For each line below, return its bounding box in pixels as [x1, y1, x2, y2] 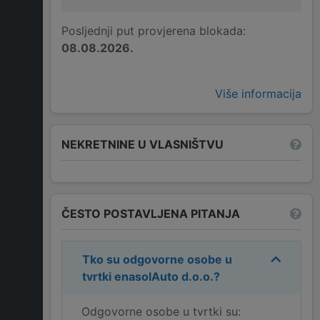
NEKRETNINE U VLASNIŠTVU [61, 136, 224, 151]
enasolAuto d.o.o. [114, 269, 214, 284]
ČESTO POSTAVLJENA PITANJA [61, 206, 240, 221]
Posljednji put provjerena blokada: [61, 24, 246, 39]
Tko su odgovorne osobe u [82, 252, 232, 267]
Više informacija [215, 86, 301, 101]
